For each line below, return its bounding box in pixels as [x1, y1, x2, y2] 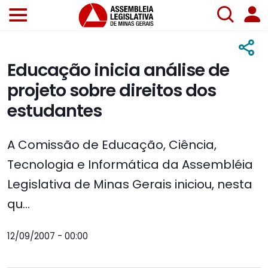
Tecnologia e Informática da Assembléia [7, 156, 253, 173]
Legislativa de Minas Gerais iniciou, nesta [7, 176, 252, 193]
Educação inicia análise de [7, 58, 229, 83]
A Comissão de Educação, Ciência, [7, 136, 217, 154]
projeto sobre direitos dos [7, 78, 216, 103]
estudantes [7, 99, 102, 123]
